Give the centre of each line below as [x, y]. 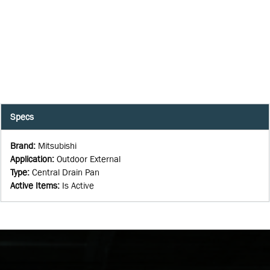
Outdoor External [89, 159]
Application [31, 159]
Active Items [34, 185]
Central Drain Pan [66, 172]
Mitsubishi [57, 145]
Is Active [78, 185]
